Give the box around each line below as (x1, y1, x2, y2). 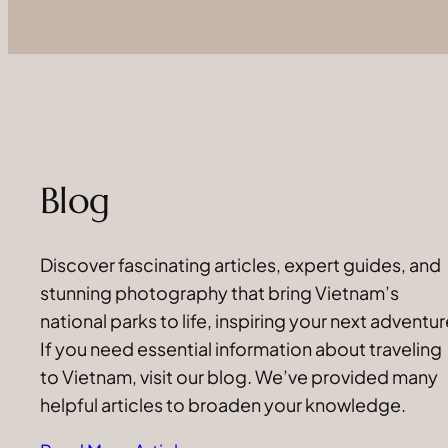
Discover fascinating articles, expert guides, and (40, 252, 441, 276)
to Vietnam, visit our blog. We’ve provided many (40, 364, 438, 388)
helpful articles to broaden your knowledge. (40, 392, 406, 416)
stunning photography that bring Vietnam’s (40, 280, 399, 304)
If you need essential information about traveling (40, 336, 442, 360)
